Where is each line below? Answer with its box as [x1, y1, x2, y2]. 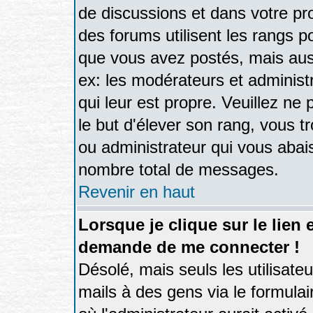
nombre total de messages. [78, 160, 279, 179]
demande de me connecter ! [78, 238, 300, 256]
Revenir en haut [78, 182, 195, 201]
